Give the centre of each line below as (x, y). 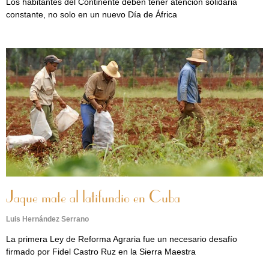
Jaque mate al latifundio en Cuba (93, 198)
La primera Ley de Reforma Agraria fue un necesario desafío (122, 239)
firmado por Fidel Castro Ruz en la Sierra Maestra (101, 252)
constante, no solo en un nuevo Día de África (92, 14)
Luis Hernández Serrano (47, 219)
